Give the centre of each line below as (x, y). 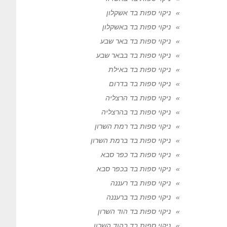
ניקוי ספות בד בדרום (140, 84)
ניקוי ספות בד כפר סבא (136, 155)
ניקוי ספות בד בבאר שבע (133, 55)
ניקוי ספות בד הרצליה (138, 98)
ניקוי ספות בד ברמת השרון (130, 140)
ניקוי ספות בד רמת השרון (133, 126)
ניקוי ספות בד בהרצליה (136, 112)
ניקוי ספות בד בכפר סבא (134, 169)
